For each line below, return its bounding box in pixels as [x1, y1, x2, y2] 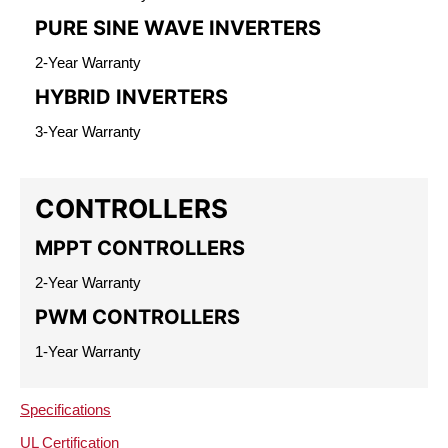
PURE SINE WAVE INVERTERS [35, 16, 321, 40]
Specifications [20, 401, 111, 418]
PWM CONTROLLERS [35, 305, 240, 329]
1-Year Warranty [35, 343, 141, 360]
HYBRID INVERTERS [35, 85, 228, 109]
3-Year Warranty [35, 123, 141, 140]
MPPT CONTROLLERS [35, 236, 245, 260]
